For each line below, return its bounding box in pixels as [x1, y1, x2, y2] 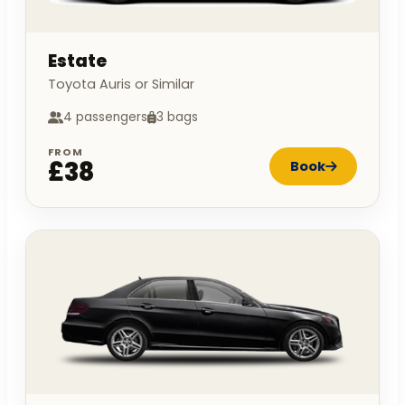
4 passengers [63, 108, 147, 127]
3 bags [156, 108, 198, 127]
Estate [48, 49, 107, 74]
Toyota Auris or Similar [48, 75, 194, 94]
